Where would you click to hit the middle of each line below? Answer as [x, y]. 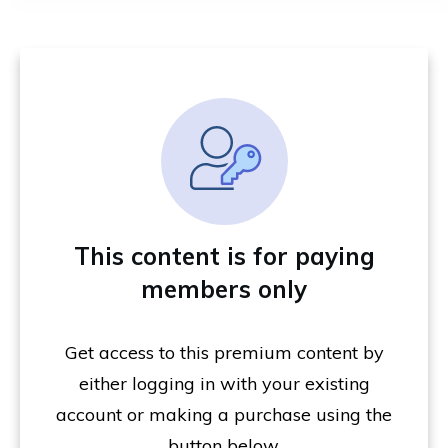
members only [224, 288]
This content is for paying [224, 255]
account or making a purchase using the [224, 414]
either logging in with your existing [224, 383]
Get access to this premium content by [224, 352]
